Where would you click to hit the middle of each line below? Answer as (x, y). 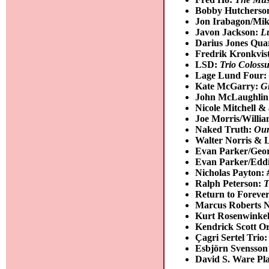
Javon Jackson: (228, 32)
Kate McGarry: (228, 86)
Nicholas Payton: (231, 172)
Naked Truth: (225, 129)
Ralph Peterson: (230, 183)
